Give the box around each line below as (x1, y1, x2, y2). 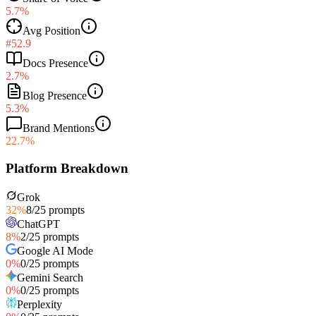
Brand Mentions (23, 122, 95, 135)
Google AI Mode (17, 244, 93, 257)
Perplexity (17, 298, 62, 310)
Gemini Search (17, 271, 83, 284)
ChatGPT (17, 217, 60, 230)
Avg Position (23, 25, 80, 37)
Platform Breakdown (6, 160, 128, 176)
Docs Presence (23, 57, 88, 70)
